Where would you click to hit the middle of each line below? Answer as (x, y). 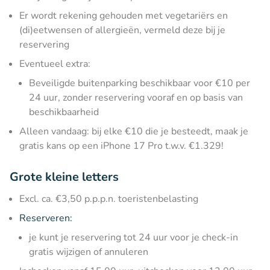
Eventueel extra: (55, 64)
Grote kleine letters (64, 177)
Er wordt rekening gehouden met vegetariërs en (124, 15)
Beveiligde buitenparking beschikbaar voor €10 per (140, 83)
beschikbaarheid (64, 112)
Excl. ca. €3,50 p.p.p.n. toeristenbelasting (109, 199)
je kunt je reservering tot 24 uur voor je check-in (133, 237)
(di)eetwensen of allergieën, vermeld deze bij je (122, 30)
